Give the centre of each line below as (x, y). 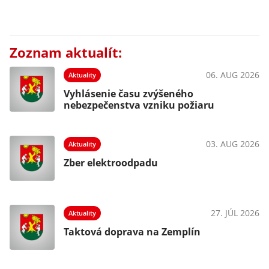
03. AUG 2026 (233, 144)
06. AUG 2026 (233, 74)
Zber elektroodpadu (111, 162)
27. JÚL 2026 (235, 213)
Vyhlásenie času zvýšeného (128, 93)
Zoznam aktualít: (66, 52)
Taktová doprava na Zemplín (132, 231)
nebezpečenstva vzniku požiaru (139, 105)
